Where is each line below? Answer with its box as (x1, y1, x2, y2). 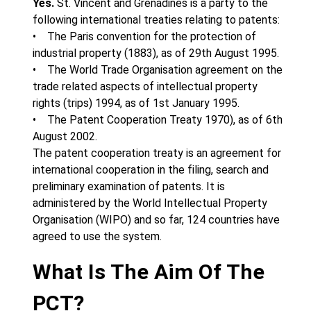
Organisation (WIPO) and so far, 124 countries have (33, 213, 280, 226)
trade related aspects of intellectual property (33, 80, 258, 93)
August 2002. (33, 130, 97, 143)
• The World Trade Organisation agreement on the (33, 63, 283, 76)
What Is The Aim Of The (33, 260, 264, 284)
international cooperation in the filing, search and (33, 163, 269, 176)
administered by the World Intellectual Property (33, 196, 267, 210)
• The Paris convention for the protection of (33, 30, 256, 43)
